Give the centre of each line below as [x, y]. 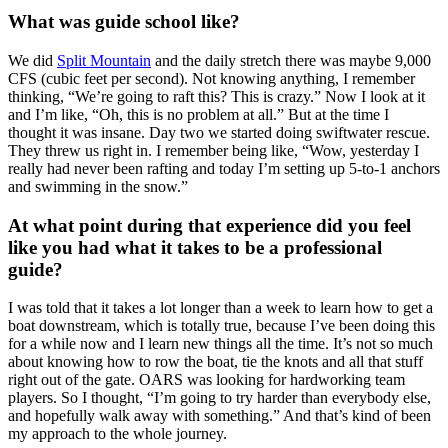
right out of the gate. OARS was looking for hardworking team [206, 380]
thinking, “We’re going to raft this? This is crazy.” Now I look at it [216, 96]
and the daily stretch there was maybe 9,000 [291, 60]
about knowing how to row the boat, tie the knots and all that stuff [215, 362]
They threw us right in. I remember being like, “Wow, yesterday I [213, 150]
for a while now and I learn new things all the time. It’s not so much [220, 344]
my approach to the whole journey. [117, 434]
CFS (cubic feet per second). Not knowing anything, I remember [211, 78]
